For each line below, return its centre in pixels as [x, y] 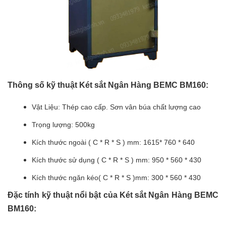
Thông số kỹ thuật [43, 85]
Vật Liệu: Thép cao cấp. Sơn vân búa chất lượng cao [116, 107]
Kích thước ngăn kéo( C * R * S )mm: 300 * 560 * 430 [116, 178]
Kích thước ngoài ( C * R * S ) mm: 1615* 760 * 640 [113, 143]
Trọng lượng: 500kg [63, 125]
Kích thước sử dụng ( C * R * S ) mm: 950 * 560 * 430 [117, 160]
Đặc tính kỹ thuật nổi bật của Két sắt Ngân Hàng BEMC [113, 195]
